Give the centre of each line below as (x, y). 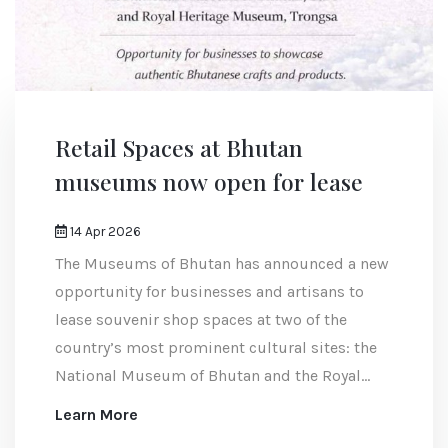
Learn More (96, 415)
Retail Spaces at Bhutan (179, 148)
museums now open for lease (209, 182)
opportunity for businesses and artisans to (209, 292)
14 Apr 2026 (104, 232)
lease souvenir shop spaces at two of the (201, 320)
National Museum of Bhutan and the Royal (208, 376)
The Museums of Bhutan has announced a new (222, 264)
